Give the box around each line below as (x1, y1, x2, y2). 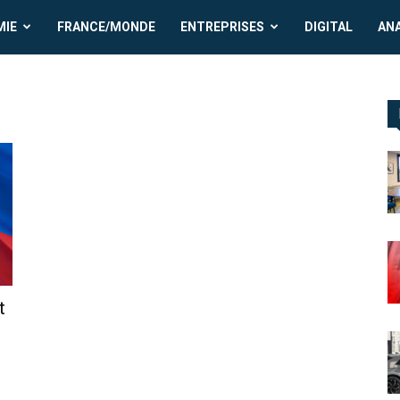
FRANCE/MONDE (57, 20, 156, 34)
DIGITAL (304, 20, 354, 34)
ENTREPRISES (180, 20, 265, 34)
